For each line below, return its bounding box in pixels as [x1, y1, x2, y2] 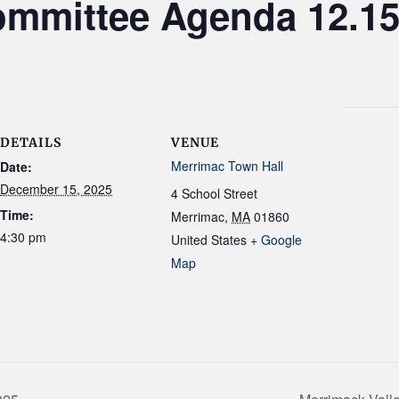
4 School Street [171, 184, 257, 202]
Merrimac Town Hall [171, 157, 283, 175]
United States [171, 231, 247, 248]
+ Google [250, 231, 302, 248]
